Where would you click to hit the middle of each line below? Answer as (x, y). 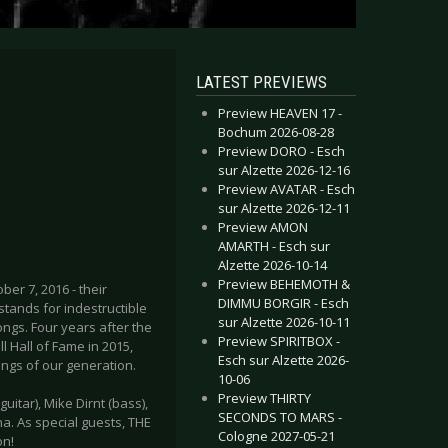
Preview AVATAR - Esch (286, 189)
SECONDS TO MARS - (280, 417)
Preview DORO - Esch (281, 151)
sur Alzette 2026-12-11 (284, 208)
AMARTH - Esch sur (274, 246)
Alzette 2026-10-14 (272, 265)
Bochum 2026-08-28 (276, 132)
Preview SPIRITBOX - (279, 341)
